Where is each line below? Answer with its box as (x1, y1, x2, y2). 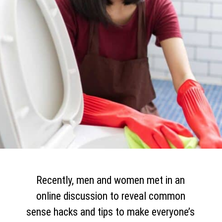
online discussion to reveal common (36, 189, 185, 202)
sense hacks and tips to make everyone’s (26, 205, 195, 218)
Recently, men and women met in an (36, 173, 185, 186)
